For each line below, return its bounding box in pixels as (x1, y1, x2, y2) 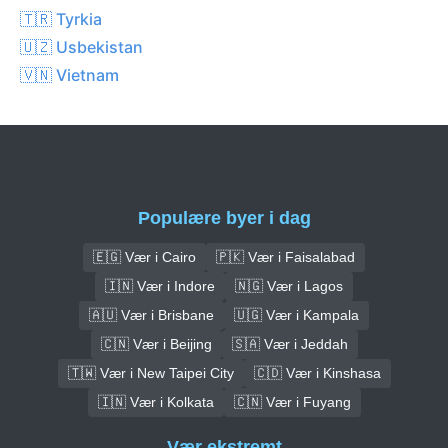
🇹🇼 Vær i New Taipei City (67, 364, 234, 381)
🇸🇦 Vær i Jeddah (231, 335, 348, 352)
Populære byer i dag (137, 207, 311, 228)
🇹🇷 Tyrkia (20, 8, 102, 29)
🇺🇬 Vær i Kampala (234, 306, 359, 323)
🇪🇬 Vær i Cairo (93, 248, 196, 265)
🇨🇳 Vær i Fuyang (233, 393, 351, 410)
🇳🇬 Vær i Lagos (235, 277, 343, 294)
